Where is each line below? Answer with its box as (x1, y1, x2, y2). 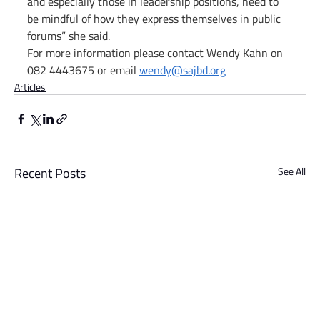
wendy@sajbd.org (139, 61, 226, 79)
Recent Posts (14, 164, 86, 184)
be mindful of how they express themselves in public (27, 10, 284, 28)
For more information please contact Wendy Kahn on (27, 44, 286, 62)
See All (278, 164, 306, 179)
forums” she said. (27, 27, 110, 45)
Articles (14, 79, 46, 95)
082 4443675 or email (27, 61, 139, 79)
